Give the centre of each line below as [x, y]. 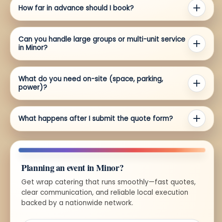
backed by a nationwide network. [77, 203]
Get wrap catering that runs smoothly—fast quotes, [109, 182]
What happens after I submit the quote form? [96, 118]
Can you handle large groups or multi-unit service [102, 39]
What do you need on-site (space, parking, [91, 79]
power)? [33, 87]
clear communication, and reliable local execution [105, 192]
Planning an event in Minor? [73, 167]
